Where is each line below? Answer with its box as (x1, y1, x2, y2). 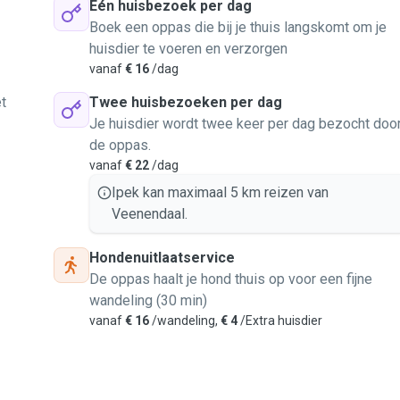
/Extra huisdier (237, 313, 322, 328)
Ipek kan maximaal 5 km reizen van (112, 184, 329, 201)
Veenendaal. (112, 205, 187, 222)
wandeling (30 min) (89, 292, 207, 309)
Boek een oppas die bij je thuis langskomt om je (89, 19, 387, 36)
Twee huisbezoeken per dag (89, 94, 282, 111)
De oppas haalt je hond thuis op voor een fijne (89, 271, 372, 287)
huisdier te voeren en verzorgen (89, 40, 287, 57)
